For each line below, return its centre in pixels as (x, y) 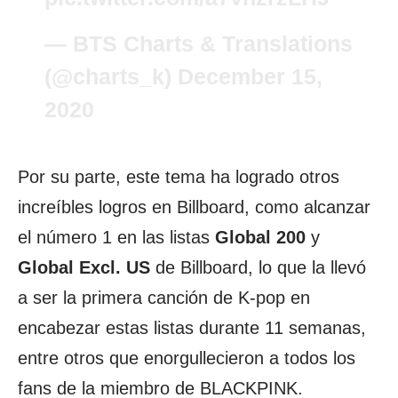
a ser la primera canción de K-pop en (164, 298)
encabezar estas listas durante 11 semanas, (192, 328)
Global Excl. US (84, 267)
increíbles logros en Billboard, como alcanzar (194, 207)
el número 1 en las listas (116, 237)
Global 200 (260, 237)
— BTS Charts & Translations (199, 44)
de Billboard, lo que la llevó (258, 267)
